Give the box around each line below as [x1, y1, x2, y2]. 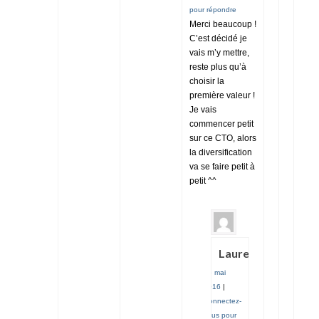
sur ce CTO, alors [189, 132, 256, 143]
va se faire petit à [189, 161, 255, 172]
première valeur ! [189, 90, 255, 100]
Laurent [219, 246, 261, 260]
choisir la [189, 75, 224, 86]
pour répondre [189, 5, 236, 14]
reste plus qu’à [189, 61, 246, 72]
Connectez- [204, 296, 241, 305]
